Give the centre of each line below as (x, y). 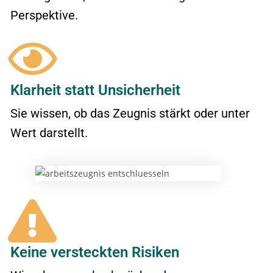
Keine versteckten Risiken (95, 253)
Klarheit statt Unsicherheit (95, 90)
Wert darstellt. (49, 133)
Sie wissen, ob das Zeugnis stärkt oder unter (130, 113)
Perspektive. (44, 15)
